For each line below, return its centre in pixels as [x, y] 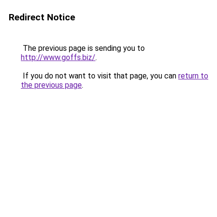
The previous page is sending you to [83, 48]
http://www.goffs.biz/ [58, 57]
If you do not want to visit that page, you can [100, 76]
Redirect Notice [42, 17]
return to [193, 76]
